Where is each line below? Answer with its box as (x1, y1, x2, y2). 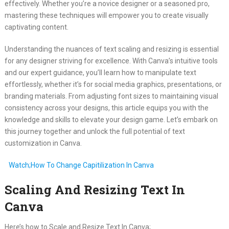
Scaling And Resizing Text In (4, 181, 185, 198)
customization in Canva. (4, 139, 82, 147)
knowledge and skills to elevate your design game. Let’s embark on (4, 115, 218, 124)
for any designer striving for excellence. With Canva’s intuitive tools (4, 56, 218, 65)
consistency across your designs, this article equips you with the (4, 103, 209, 112)
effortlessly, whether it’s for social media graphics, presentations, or (4, 80, 222, 88)
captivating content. (4, 22, 68, 31)
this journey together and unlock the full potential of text (4, 127, 185, 135)
